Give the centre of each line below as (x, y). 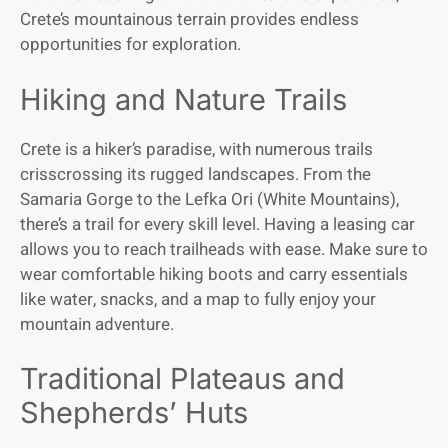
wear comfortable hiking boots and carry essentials (214, 274)
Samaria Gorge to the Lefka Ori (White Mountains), (209, 199)
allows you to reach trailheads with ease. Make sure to (224, 249)
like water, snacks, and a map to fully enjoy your (198, 299)
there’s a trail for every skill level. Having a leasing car (217, 224)
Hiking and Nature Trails (183, 99)
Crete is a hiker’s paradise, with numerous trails (196, 149)
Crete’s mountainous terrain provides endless (189, 20)
